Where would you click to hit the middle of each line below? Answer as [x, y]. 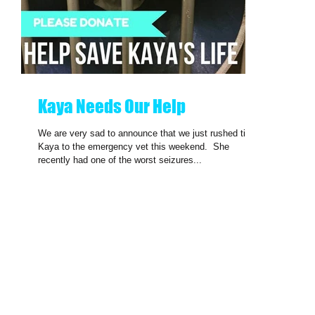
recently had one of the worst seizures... [120, 160]
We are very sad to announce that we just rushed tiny [147, 133]
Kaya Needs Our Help [112, 106]
